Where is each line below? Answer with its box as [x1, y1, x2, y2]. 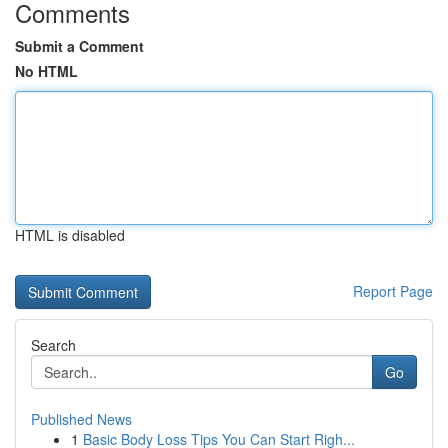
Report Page [353, 281, 433, 301]
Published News [31, 409, 132, 429]
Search [31, 335, 76, 355]
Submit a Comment [15, 36, 144, 56]
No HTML [15, 61, 78, 81]
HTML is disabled [15, 225, 125, 245]
